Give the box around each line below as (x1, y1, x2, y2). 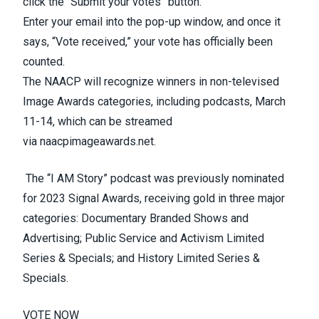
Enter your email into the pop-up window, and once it (23, 15, 281, 28)
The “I (23, 172, 57, 185)
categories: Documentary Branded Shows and (23, 211, 249, 225)
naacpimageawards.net (40, 135, 154, 148)
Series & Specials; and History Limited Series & (23, 251, 260, 265)
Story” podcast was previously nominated (74, 172, 284, 185)
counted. (23, 55, 65, 68)
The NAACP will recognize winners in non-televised (23, 75, 279, 88)
